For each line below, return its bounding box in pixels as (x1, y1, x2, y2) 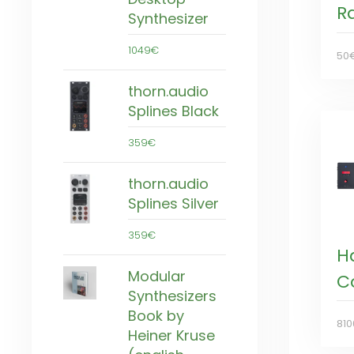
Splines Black (128, 100, 219, 121)
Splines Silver (128, 193, 219, 213)
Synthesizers (128, 285, 217, 306)
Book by (128, 305, 184, 326)
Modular (128, 265, 186, 286)
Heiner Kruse (128, 325, 215, 345)
